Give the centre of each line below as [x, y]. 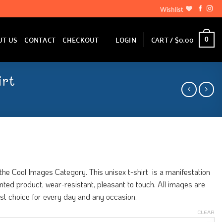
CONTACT [40, 40]
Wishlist [171, 8]
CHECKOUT [81, 40]
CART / [163, 39]
